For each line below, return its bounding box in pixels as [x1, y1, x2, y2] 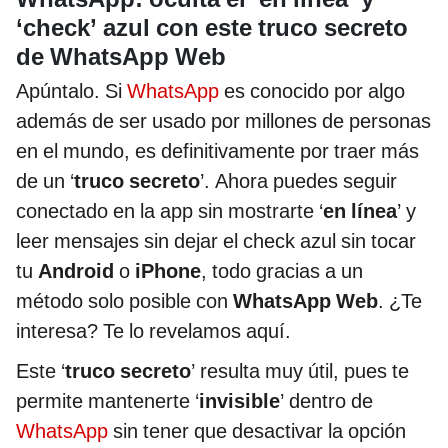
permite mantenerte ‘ [16, 388, 199, 413]
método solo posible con [16, 288, 233, 313]
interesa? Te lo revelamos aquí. [16, 318, 291, 343]
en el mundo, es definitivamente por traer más [16, 138, 419, 163]
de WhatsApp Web [16, 42, 226, 71]
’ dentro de [280, 388, 373, 413]
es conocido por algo [219, 78, 405, 103]
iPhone [135, 258, 201, 283]
